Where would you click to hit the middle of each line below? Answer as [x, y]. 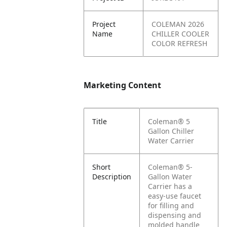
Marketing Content [123, 85]
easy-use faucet [175, 196]
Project [104, 24]
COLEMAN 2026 [178, 24]
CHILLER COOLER [181, 34]
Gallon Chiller [171, 131]
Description [112, 177]
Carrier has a [170, 186]
